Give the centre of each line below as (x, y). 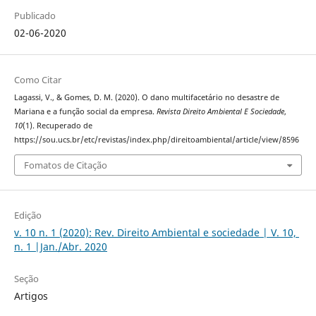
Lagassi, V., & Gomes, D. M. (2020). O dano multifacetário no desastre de (146, 97)
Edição (28, 215)
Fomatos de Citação (65, 165)
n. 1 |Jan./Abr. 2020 (60, 246)
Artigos (31, 296)
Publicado (35, 15)
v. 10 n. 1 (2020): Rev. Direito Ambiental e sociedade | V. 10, (156, 232)
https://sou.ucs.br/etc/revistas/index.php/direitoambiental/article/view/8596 (156, 140)
